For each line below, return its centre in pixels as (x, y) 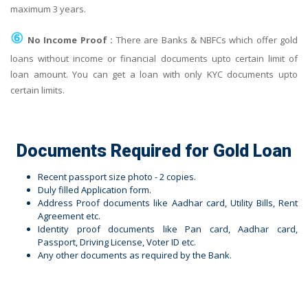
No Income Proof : (70, 40)
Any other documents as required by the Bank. (135, 255)
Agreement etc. (69, 216)
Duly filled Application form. (95, 189)
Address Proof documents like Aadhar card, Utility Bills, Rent (168, 202)
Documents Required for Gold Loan (154, 151)
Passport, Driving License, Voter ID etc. (117, 242)
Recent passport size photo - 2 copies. (117, 176)
